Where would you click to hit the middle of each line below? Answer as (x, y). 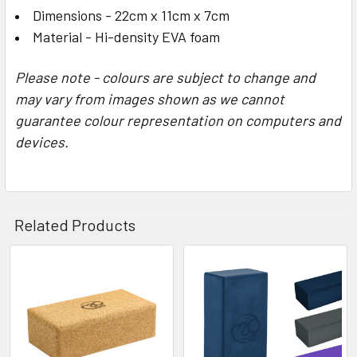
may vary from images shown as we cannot (150, 98)
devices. (43, 141)
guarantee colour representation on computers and (178, 120)
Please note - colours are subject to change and (165, 77)
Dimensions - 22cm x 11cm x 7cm (131, 15)
